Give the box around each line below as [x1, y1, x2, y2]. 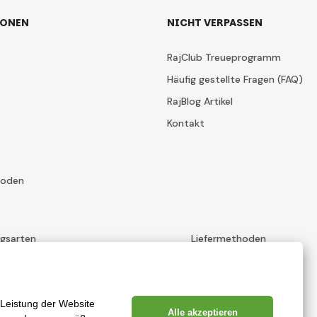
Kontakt [167, 117, 204, 129]
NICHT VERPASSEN [167, 16, 263, 30]
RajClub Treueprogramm [167, 51, 281, 64]
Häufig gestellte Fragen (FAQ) [167, 73, 303, 86]
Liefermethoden [191, 232, 267, 245]
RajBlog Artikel [167, 95, 233, 108]
